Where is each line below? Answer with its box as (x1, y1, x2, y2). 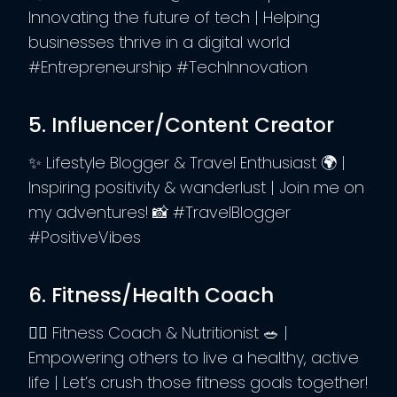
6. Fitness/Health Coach (28, 281, 274, 310)
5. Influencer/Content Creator (28, 111, 334, 140)
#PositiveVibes (28, 225, 141, 248)
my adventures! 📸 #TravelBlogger (28, 200, 291, 223)
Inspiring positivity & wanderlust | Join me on (28, 175, 364, 198)
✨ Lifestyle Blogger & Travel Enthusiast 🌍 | (28, 151, 346, 174)
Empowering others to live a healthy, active (28, 346, 359, 369)
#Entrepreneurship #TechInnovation (28, 55, 307, 78)
